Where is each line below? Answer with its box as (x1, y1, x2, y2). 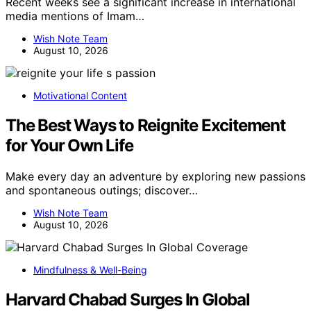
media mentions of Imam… (6, 9, 144, 24)
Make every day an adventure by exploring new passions (6, 169, 305, 183)
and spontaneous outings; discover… (6, 183, 198, 197)
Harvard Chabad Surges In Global (6, 289, 250, 310)
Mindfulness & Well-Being (33, 263, 147, 276)
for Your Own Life (6, 135, 133, 155)
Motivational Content (33, 90, 127, 102)
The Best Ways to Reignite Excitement (6, 115, 285, 135)
